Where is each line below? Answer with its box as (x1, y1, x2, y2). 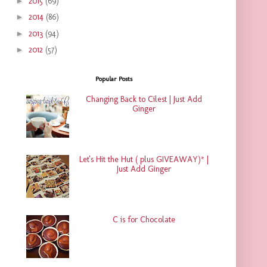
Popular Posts (95, 74, 132, 83)
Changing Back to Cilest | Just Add (85, 94, 202, 105)
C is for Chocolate (112, 214, 175, 225)
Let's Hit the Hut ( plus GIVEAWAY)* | (79, 154, 209, 165)
